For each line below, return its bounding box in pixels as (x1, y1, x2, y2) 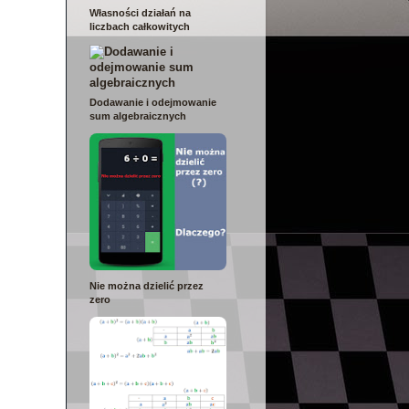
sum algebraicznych (89, 110, 186, 121)
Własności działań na (89, 7, 191, 19)
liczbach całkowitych (89, 21, 190, 33)
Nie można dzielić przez (89, 279, 204, 291)
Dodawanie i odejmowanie (89, 96, 216, 108)
